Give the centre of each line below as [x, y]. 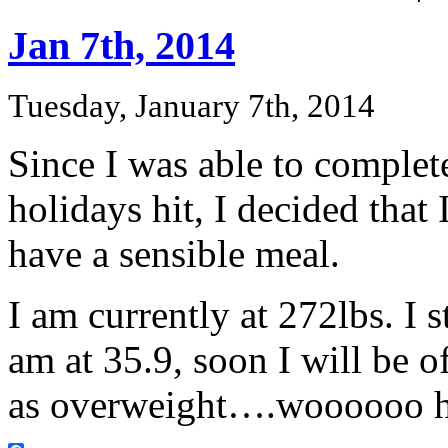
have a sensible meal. [174, 253]
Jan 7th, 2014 [121, 46]
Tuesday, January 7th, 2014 [191, 105]
